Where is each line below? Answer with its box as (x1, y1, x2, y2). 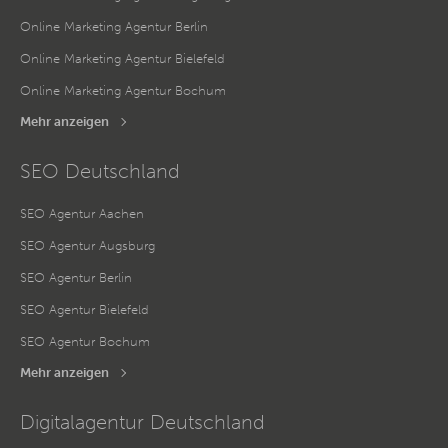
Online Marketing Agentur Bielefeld (20, 50, 225, 66)
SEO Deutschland (20, 158, 180, 183)
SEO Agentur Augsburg (20, 237, 155, 253)
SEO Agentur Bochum (20, 333, 150, 349)
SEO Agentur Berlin (20, 269, 132, 285)
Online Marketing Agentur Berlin (20, 18, 208, 34)
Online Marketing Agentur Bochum (20, 82, 226, 98)
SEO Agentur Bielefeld (20, 301, 149, 317)
